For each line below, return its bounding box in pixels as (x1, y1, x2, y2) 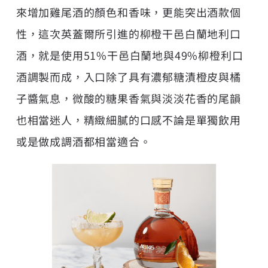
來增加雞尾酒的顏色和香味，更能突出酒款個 (16, 4, 241, 20)
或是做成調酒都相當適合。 (16, 133, 151, 149)
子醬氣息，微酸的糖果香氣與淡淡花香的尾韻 (16, 90, 241, 106)
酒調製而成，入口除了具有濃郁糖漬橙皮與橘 (16, 68, 241, 84)
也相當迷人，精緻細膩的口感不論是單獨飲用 (16, 111, 241, 127)
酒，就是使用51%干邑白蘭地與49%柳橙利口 (16, 47, 243, 63)
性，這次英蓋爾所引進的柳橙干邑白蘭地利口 (16, 25, 241, 41)
